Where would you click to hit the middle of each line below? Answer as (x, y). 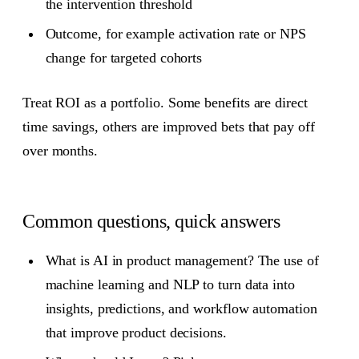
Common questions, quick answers (151, 221)
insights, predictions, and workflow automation (181, 308)
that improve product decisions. (136, 332)
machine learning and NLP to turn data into (170, 284)
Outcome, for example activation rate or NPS (175, 33)
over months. (60, 151)
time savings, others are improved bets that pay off (169, 127)
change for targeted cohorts (124, 57)
